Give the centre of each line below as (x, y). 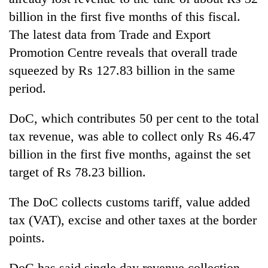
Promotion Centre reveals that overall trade (123, 52)
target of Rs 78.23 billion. (77, 172)
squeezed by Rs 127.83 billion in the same (122, 70)
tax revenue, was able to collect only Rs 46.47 (132, 136)
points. (27, 237)
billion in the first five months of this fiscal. (125, 16)
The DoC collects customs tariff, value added (130, 202)
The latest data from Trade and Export (110, 34)
